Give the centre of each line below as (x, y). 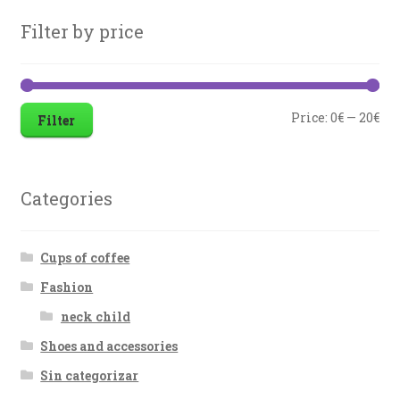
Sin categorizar (90, 375)
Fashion (67, 287)
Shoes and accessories (109, 346)
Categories (66, 199)
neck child (95, 316)
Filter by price (82, 32)
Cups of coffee (85, 257)
